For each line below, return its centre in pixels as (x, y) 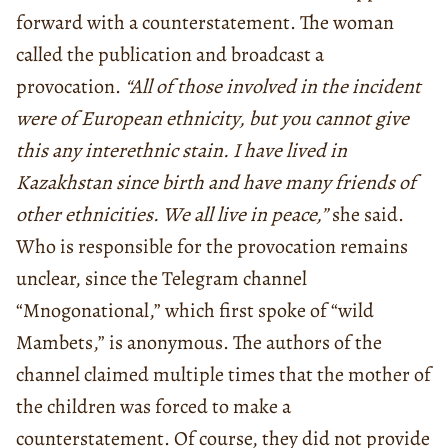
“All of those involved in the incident (273, 86)
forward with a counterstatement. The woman (205, 22)
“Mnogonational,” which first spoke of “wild (195, 310)
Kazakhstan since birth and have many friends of (216, 182)
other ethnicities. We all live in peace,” (172, 214)
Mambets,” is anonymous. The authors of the (199, 342)
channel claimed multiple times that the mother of (223, 374)
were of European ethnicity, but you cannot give (212, 118)
